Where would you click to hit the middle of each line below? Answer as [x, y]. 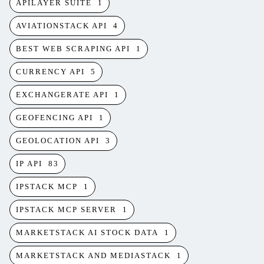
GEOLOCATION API [58, 141]
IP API [29, 164]
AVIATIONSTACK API [62, 26]
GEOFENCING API [55, 118]
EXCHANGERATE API [62, 95]
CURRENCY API [50, 72]
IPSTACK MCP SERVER [66, 209]
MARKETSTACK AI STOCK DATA [87, 232]
